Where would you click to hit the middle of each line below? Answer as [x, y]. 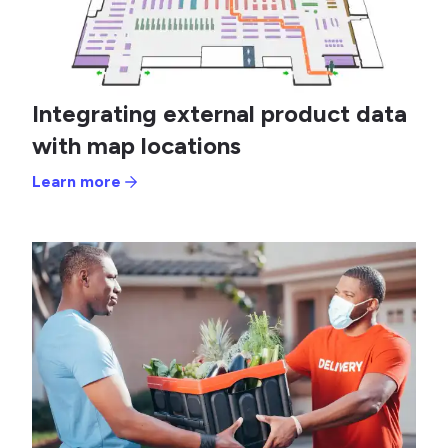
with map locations [136, 146]
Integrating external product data [219, 114]
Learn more [76, 182]
